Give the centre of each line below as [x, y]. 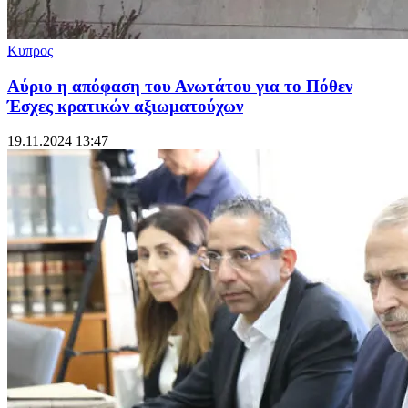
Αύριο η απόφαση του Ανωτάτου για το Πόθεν [180, 86]
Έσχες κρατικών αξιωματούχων [125, 106]
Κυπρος [30, 51]
